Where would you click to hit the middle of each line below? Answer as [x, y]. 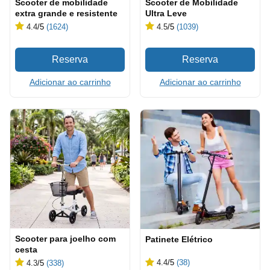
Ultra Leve [166, 13]
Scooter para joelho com [65, 239]
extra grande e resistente [66, 13]
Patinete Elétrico [179, 239]
